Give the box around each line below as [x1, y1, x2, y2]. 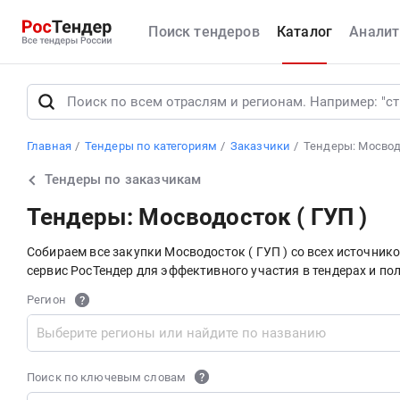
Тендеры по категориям [84, 139, 218, 153]
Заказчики [229, 139, 291, 153]
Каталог [276, 23, 333, 40]
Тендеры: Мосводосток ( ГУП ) [27, 204, 368, 230]
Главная [27, 139, 72, 153]
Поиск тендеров [148, 23, 260, 40]
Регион [27, 293, 66, 306]
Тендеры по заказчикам [45, 171, 202, 187]
